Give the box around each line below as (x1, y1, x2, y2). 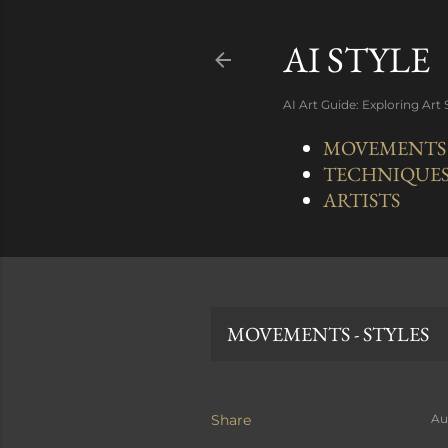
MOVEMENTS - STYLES (227, 321, 429, 347)
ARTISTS (323, 187, 400, 213)
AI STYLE (283, 36, 430, 83)
